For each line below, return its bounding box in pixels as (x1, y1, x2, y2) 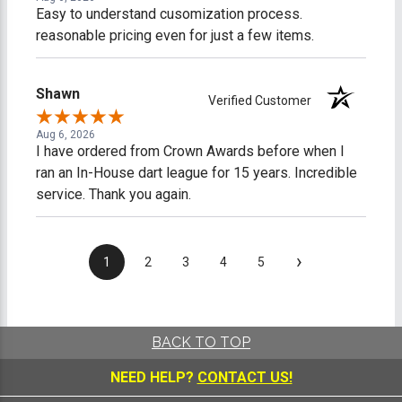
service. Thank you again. (36, 186, 191, 204)
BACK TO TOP (152, 334, 250, 352)
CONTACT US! (197, 369, 293, 387)
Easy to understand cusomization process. (36, 5, 302, 23)
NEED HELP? (109, 369, 197, 387)
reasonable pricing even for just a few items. (36, 27, 314, 45)
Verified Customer (208, 93, 320, 109)
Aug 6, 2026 (36, 128, 95, 142)
